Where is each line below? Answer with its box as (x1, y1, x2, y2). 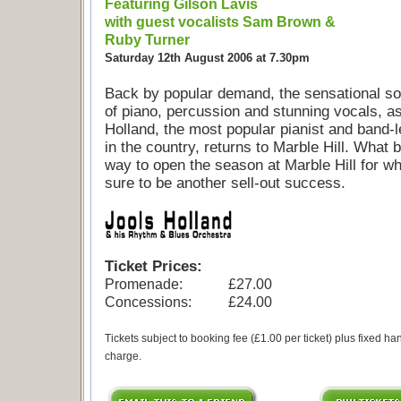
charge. (104, 351, 141, 362)
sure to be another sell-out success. (104, 175, 346, 192)
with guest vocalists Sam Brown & (104, 14, 336, 30)
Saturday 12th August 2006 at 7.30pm (104, 52, 310, 64)
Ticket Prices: (104, 258, 202, 275)
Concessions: (104, 294, 192, 310)
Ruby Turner (104, 32, 190, 47)
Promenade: (104, 277, 183, 292)
